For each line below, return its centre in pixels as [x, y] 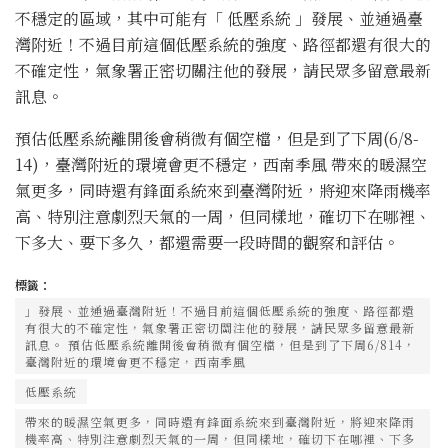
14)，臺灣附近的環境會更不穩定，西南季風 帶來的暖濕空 [221, 165]
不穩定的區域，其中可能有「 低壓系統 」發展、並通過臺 [219, 19]
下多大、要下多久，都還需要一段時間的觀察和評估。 [207, 243]
